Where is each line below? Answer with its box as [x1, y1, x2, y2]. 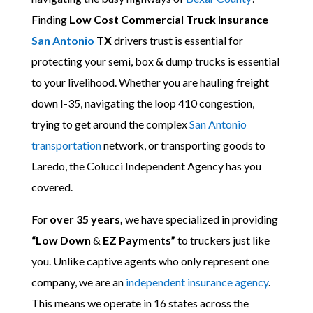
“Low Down [31, 233, 91, 247]
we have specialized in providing [122, 212, 278, 226]
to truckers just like [175, 233, 270, 247]
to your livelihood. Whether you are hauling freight [31, 75, 269, 89]
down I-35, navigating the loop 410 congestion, [31, 96, 254, 110]
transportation [31, 138, 101, 152]
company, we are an [31, 275, 126, 289]
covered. [31, 180, 73, 194]
